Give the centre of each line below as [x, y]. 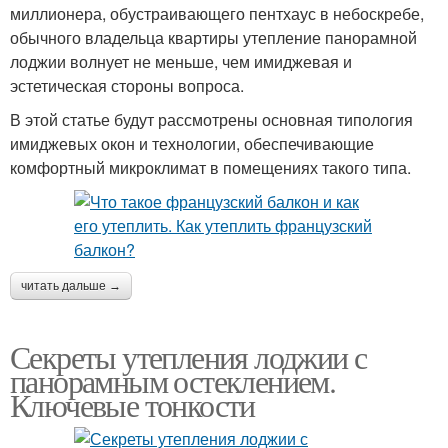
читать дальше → [71, 286]
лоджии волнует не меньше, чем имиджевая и [181, 61]
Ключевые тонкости [132, 404]
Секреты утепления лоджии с [188, 356]
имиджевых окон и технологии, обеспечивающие [192, 143]
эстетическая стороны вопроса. [127, 85]
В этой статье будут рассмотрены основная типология [211, 119]
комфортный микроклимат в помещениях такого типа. [210, 167]
